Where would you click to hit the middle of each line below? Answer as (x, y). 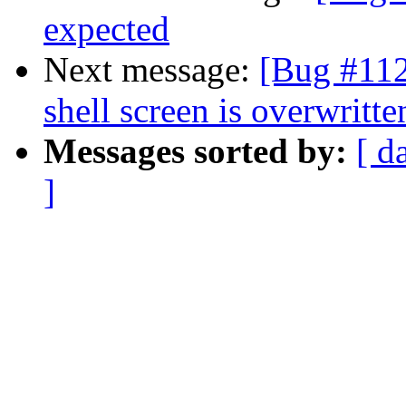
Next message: (151, 70)
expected (106, 29)
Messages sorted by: (195, 151)
